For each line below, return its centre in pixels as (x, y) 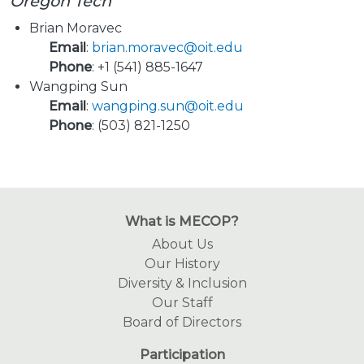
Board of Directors (182, 323)
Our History (182, 264)
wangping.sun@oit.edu (168, 106)
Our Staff (182, 303)
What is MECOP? (182, 222)
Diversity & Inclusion (182, 284)
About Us (182, 245)
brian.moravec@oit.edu (167, 48)
